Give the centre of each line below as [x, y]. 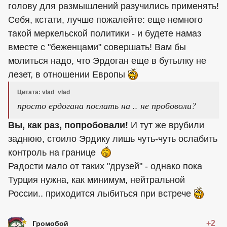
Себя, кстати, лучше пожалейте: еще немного [105, 20]
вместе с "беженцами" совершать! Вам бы [97, 47]
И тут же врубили [166, 125]
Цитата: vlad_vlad [44, 92]
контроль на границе [53, 152]
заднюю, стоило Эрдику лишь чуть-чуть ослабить [113, 139]
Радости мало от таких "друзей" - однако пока [105, 166]
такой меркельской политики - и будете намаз [105, 33]
